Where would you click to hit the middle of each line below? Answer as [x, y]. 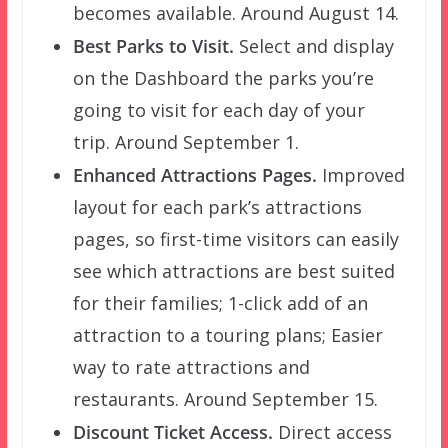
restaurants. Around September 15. [225, 398]
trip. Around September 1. [185, 141]
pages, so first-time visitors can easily [235, 238]
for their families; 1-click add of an [220, 302]
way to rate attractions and [191, 366]
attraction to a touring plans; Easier [227, 334]
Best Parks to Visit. [153, 45]
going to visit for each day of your [218, 109]
